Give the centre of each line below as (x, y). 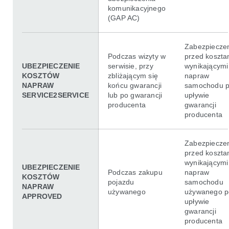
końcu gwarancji (135, 85)
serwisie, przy (131, 66)
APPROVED (42, 196)
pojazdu (121, 182)
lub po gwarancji (135, 95)
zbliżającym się (133, 75)
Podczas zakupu (135, 172)
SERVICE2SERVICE (55, 95)
